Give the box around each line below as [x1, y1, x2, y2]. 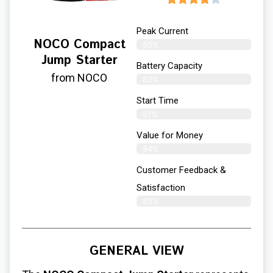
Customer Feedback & [136, 165, 226, 176]
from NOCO [51, 71, 107, 85]
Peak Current [136, 26, 188, 37]
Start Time [136, 95, 179, 107]
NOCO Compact [33, 36, 126, 54]
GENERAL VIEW [89, 243, 184, 261]
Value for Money [136, 130, 203, 141]
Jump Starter [41, 52, 118, 70]
